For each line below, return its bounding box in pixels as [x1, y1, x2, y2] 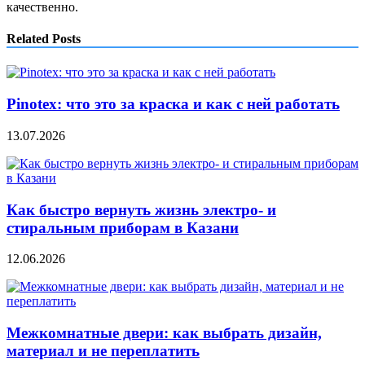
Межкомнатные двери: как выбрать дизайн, [7, 323, 322, 341]
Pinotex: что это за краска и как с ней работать [7, 95, 340, 113]
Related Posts [7, 32, 81, 46]
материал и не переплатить [7, 341, 200, 359]
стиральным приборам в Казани [7, 218, 239, 236]
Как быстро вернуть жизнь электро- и [7, 200, 276, 218]
